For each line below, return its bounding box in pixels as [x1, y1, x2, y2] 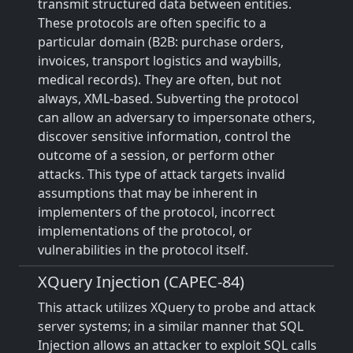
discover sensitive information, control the [38, 128, 291, 145]
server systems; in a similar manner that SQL [38, 318, 303, 335]
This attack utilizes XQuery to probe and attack [38, 299, 316, 316]
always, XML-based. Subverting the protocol [38, 90, 299, 107]
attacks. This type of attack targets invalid [38, 165, 285, 183]
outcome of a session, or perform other [38, 147, 275, 164]
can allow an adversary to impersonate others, [38, 109, 315, 126]
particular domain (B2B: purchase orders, [38, 33, 284, 50]
